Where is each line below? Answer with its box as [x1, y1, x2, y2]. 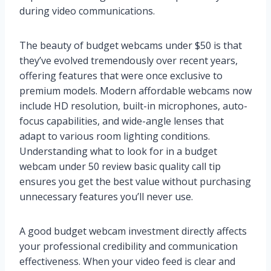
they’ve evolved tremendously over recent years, [19, 54, 238, 68]
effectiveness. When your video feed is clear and [19, 255, 235, 269]
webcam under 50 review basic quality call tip [19, 160, 221, 174]
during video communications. [19, 4, 155, 18]
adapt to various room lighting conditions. [19, 129, 210, 143]
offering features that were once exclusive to [19, 69, 223, 83]
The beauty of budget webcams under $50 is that [19, 39, 242, 53]
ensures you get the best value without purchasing [19, 175, 251, 189]
